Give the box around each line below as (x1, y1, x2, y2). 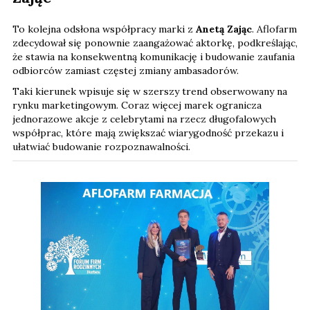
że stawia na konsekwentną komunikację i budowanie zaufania (12, 51, 295, 64)
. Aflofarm (252, 23, 297, 36)
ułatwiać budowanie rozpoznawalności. (12, 140, 190, 154)
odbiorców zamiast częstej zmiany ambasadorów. (12, 64, 239, 77)
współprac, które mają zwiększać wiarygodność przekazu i (12, 127, 284, 140)
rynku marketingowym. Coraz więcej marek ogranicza (12, 99, 262, 112)
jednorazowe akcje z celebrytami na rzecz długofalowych (12, 113, 276, 126)
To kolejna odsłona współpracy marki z (12, 23, 196, 36)
